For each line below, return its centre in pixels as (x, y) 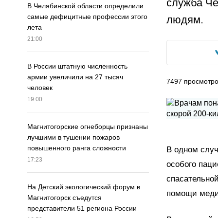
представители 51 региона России (82, 209)
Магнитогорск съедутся (64, 198)
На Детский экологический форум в (84, 187)
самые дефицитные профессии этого (87, 17)
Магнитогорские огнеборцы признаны (88, 127)
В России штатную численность (77, 66)
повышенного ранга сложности (77, 148)
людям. (185, 20)
